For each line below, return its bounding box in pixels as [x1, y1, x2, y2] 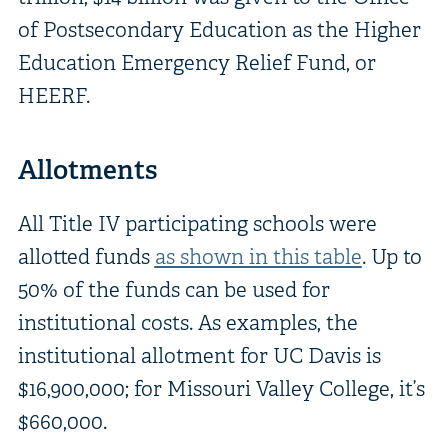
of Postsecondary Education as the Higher [17, 15, 421, 43]
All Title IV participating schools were [17, 209, 377, 237]
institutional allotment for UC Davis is [17, 341, 381, 369]
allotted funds [17, 242, 155, 270]
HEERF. [17, 81, 90, 109]
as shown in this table [154, 242, 362, 270]
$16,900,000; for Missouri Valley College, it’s [17, 374, 425, 402]
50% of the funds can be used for [17, 275, 330, 303]
